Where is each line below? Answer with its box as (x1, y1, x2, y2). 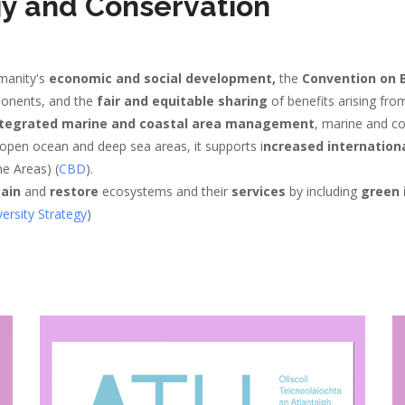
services (231, 183, 286, 200)
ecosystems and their (99, 183, 231, 200)
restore (50, 183, 99, 200)
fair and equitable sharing (97, 92, 268, 109)
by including (286, 183, 361, 200)
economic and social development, (49, 70, 276, 87)
